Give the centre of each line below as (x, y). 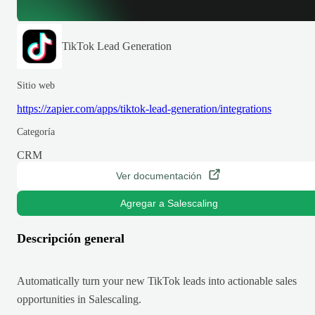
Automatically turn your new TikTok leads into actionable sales (157, 281)
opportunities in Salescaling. (79, 299)
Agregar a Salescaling (169, 203)
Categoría (36, 131)
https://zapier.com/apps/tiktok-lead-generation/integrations (144, 108)
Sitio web (36, 85)
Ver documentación (159, 176)
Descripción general (71, 238)
